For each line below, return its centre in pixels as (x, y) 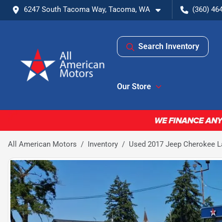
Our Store (134, 86)
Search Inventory (169, 46)
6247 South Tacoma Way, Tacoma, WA (87, 9)
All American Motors (42, 144)
